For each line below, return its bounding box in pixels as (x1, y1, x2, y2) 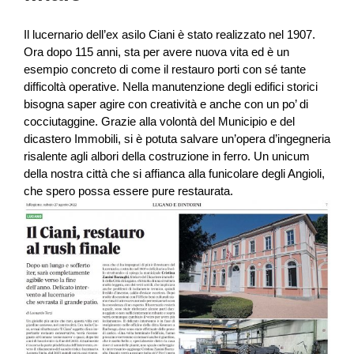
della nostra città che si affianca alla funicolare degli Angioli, (24, 166, 325, 180)
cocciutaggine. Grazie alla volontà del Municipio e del (24, 114, 295, 128)
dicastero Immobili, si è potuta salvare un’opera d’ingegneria (24, 131, 330, 145)
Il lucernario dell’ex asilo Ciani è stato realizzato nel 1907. (24, 27, 315, 41)
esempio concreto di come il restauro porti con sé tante (24, 62, 306, 76)
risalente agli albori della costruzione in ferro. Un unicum (24, 149, 310, 163)
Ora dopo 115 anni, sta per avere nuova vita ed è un (24, 44, 289, 58)
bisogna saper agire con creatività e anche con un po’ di (24, 96, 308, 111)
